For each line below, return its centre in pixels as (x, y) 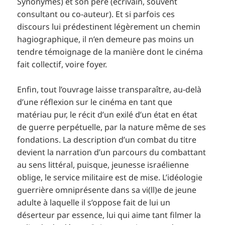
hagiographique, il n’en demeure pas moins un (106, 39)
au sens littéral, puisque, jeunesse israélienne (103, 165)
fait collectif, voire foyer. (63, 64)
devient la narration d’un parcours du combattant (112, 152)
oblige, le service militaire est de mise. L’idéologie (110, 178)
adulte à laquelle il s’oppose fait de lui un (94, 203)
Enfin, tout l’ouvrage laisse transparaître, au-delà (109, 90)
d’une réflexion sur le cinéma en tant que (95, 102)
